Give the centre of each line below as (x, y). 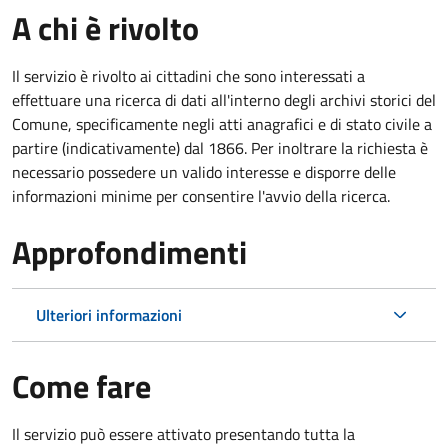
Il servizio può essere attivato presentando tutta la (183, 433)
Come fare (81, 385)
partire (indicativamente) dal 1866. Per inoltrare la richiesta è (220, 147)
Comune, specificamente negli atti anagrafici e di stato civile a (222, 123)
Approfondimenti (129, 251)
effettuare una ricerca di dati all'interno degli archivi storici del (224, 99)
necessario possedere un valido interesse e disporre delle (204, 171)
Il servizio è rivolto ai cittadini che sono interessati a (188, 75)
